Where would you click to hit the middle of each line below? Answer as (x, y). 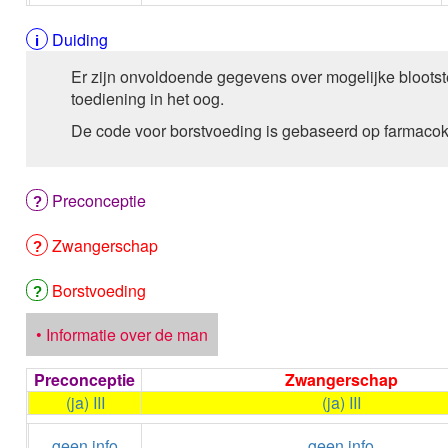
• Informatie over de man (122, 334)
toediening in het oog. (148, 98)
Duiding (80, 39)
